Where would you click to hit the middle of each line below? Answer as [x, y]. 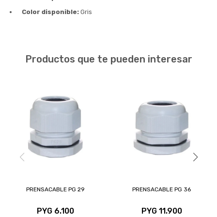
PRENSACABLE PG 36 [162, 189]
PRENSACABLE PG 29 [55, 189]
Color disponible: [50, 12]
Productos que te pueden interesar [108, 59]
